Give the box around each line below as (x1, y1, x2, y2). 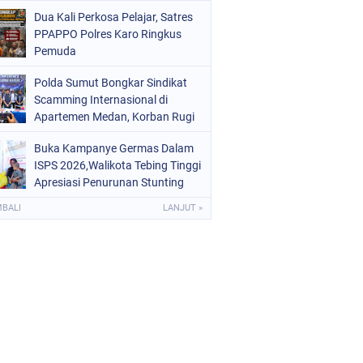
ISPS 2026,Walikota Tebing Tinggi (34, 158, 201, 172)
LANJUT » (163, 202, 203, 213)
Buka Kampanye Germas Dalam (34, 141, 194, 155)
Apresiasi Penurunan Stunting (34, 175, 184, 189)
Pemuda (34, 44, 76, 58)
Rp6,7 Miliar (34, 126, 93, 140)
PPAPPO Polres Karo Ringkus (34, 27, 181, 41)
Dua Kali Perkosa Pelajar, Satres (34, 10, 193, 23)
